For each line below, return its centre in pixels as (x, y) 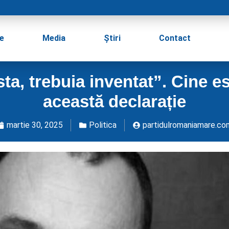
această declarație (114, 101)
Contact (175, 38)
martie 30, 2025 (35, 125)
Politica (102, 125)
